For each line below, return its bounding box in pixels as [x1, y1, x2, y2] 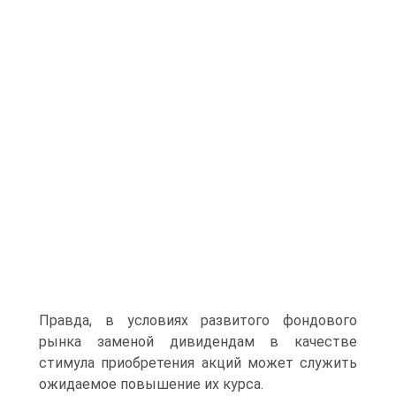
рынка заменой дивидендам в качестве [39, 333, 357, 350]
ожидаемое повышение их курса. [39, 376, 263, 392]
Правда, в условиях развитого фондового [39, 312, 357, 329]
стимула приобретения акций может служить [39, 354, 357, 371]
